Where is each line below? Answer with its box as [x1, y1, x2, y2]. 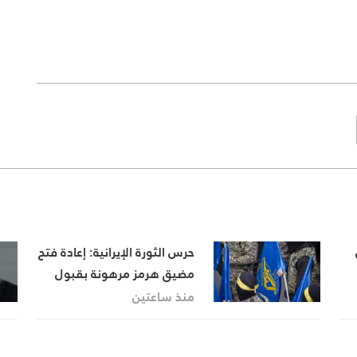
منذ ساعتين [131, 285, 194, 308]
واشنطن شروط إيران [86, 284, 194, 307]
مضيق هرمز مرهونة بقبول [54, 262, 194, 285]
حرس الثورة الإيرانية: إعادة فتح [37, 241, 194, 264]
